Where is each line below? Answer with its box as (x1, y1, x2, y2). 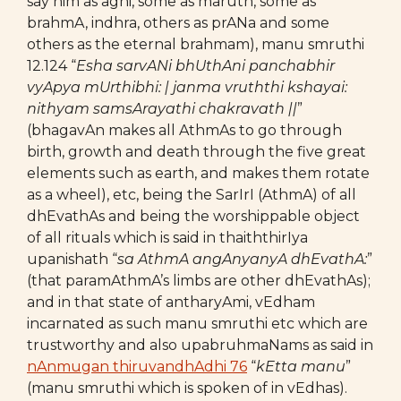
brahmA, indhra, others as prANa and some (27, 14, 329, 31)
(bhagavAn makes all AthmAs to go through (27, 122, 342, 139)
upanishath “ (27, 251, 117, 268)
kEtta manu (256, 358, 346, 375)
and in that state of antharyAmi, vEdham (27, 294, 315, 311)
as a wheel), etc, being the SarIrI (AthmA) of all (27, 186, 356, 203)
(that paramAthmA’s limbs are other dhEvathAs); (27, 272, 371, 289)
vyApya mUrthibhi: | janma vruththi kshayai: (27, 79, 347, 96)
